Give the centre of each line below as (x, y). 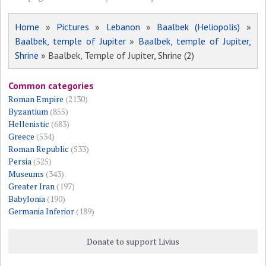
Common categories (51, 85)
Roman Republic (39, 148)
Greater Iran (32, 186)
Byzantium (28, 111)
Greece (22, 136)
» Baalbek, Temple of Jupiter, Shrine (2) (117, 55)
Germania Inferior (42, 211)
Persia (20, 161)
